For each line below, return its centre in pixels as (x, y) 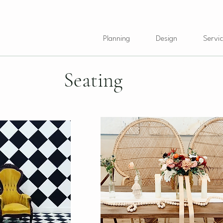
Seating (93, 80)
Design (167, 39)
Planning (116, 39)
